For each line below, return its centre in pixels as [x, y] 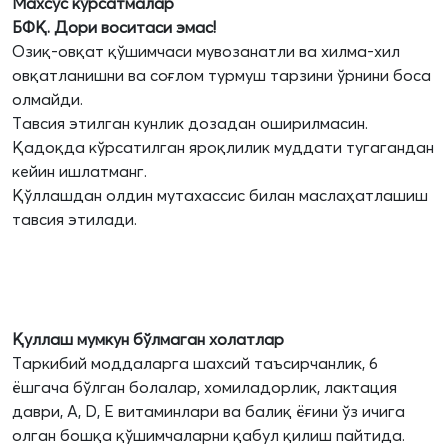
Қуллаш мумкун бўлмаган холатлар [148, 339]
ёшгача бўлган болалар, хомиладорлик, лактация [204, 387]
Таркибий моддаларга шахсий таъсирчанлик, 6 [195, 363]
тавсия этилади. [74, 219]
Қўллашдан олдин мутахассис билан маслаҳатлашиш [220, 195]
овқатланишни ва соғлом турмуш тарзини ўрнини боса [221, 75]
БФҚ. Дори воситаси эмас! [114, 27]
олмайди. [47, 99]
